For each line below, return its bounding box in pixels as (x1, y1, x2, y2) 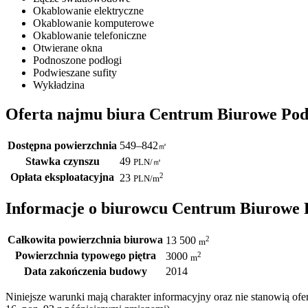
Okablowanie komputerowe (33, 16, 154, 29)
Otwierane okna (33, 41, 102, 54)
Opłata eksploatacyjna (10, 170, 114, 183)
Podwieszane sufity (33, 66, 117, 78)
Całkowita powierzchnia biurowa (8, 234, 163, 246)
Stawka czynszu (25, 155, 100, 167)
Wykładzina (33, 78, 85, 91)
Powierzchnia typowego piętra (14, 250, 156, 262)
